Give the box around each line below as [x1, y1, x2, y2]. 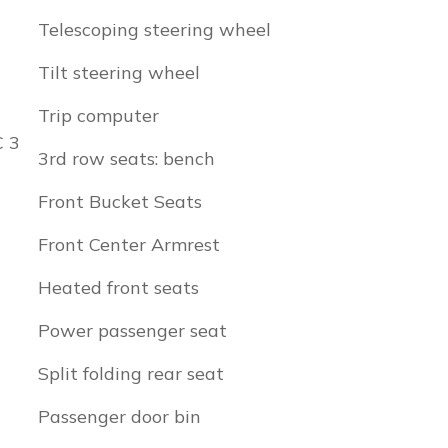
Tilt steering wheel [38, 61, 200, 84]
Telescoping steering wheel [38, 18, 271, 41]
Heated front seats [38, 276, 199, 299]
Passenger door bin [38, 405, 201, 428]
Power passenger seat [38, 319, 227, 342]
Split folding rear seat [38, 362, 224, 385]
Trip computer [38, 104, 159, 127]
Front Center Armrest [38, 233, 220, 256]
